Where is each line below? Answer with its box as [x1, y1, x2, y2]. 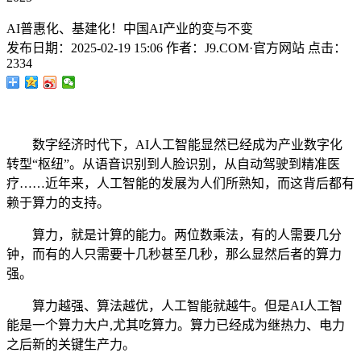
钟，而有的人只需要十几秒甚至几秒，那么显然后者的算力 [6, 247, 342, 261]
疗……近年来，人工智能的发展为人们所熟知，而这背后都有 [6, 176, 355, 190]
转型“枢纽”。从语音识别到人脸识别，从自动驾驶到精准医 [6, 157, 340, 171]
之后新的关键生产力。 [6, 338, 135, 351]
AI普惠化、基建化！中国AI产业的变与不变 [6, 22, 253, 35]
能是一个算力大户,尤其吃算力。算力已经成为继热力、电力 [6, 318, 345, 332]
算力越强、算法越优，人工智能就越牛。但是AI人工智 [6, 299, 342, 313]
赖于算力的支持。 [6, 196, 110, 210]
